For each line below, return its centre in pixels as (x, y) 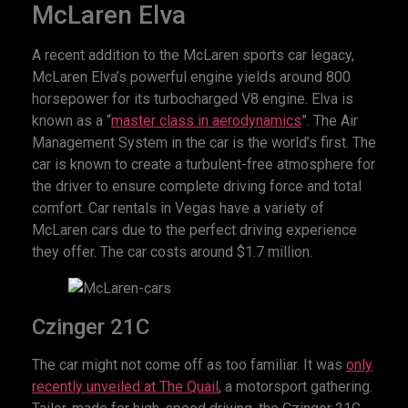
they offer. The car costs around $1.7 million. (172, 251)
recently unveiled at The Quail (125, 386)
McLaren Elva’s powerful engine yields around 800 (191, 76)
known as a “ (71, 120)
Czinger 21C (91, 326)
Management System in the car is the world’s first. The (204, 142)
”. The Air (330, 120)
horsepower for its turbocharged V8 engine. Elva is (193, 98)
